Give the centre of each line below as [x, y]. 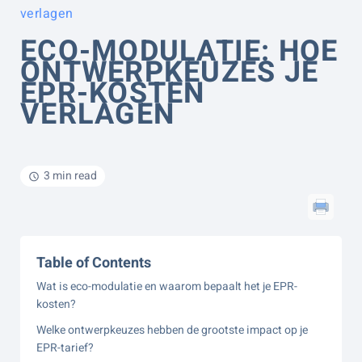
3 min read [70, 176]
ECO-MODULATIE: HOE [179, 51]
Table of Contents [94, 263]
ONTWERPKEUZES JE [170, 72]
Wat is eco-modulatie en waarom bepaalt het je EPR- [167, 286]
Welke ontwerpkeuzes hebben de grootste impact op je [172, 330]
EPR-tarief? [65, 348]
